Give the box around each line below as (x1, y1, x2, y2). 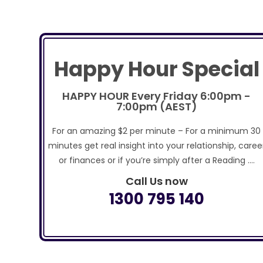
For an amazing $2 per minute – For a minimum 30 (52, 125, 261, 137)
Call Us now (125, 174, 188, 188)
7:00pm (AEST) (116, 99, 197, 114)
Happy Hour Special (53, 55, 259, 83)
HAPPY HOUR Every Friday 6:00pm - (62, 89, 251, 103)
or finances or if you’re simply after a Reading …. (58, 154, 255, 166)
